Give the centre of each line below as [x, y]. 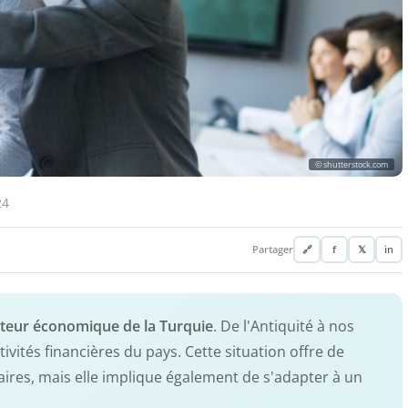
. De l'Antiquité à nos [284, 326]
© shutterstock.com [352, 164]
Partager [273, 250]
